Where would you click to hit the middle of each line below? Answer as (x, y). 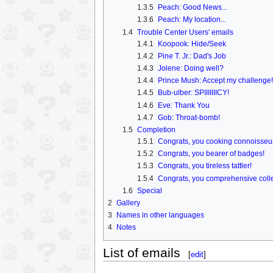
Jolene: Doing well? (190, 68)
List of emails (141, 253)
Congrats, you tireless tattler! (204, 166)
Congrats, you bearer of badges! (211, 154)
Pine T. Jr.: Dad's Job (192, 56)
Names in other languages (160, 215)
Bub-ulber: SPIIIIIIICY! (193, 93)
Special (149, 190)
